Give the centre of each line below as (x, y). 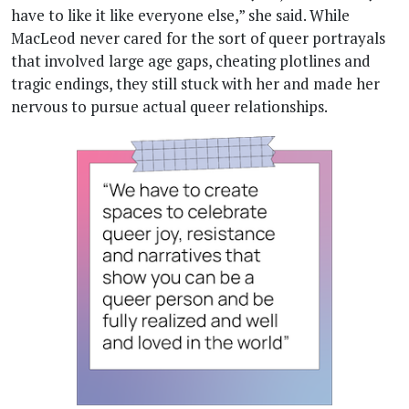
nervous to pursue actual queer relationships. (169, 106)
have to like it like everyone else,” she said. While (180, 15)
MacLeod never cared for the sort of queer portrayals (198, 37)
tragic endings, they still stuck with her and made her (195, 83)
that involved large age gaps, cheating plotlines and (191, 60)
